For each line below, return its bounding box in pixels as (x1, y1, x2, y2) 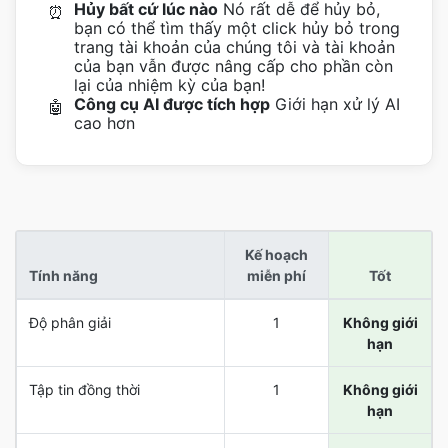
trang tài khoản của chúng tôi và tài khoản (74, 37, 395, 57)
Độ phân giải (29, 314, 111, 331)
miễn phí (247, 267, 306, 284)
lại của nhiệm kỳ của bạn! (74, 75, 265, 95)
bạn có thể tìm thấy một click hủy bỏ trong (74, 18, 400, 38)
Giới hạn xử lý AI (270, 94, 400, 114)
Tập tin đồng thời (29, 381, 140, 398)
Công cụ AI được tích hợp (74, 94, 270, 114)
